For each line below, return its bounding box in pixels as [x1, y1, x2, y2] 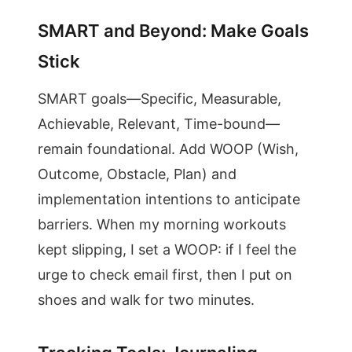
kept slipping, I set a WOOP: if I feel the [38, 241, 296, 258]
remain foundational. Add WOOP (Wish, [38, 141, 299, 157]
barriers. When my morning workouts [38, 216, 286, 233]
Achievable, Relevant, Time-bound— [38, 115, 280, 132]
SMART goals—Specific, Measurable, [38, 90, 281, 107]
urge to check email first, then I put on [38, 266, 292, 283]
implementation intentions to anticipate [38, 191, 300, 207]
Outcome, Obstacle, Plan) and [38, 166, 236, 182]
